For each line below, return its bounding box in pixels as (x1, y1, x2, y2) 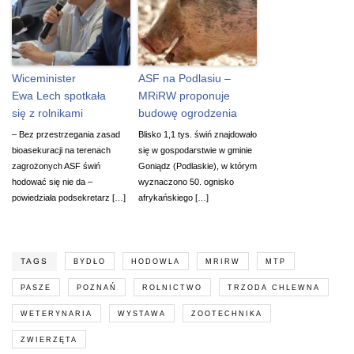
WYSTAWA (118, 309, 166, 318)
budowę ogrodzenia (138, 106, 237, 119)
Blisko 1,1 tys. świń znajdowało (138, 129, 257, 139)
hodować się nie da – (12, 176, 92, 186)
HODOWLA (131, 257, 180, 265)
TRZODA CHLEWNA (228, 283, 320, 292)
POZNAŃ (77, 283, 117, 292)
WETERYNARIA (21, 309, 92, 318)
